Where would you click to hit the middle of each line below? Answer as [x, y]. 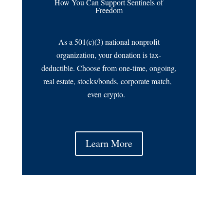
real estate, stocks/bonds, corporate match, [109, 81]
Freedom [109, 10]
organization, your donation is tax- [109, 54]
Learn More [109, 143]
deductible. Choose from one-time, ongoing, [109, 68]
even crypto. [109, 94]
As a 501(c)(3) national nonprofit [109, 41]
